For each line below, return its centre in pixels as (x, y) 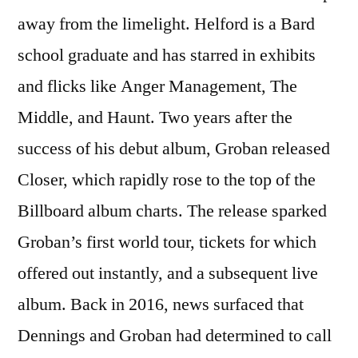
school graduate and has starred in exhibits (167, 55)
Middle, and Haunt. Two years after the (155, 117)
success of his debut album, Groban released (174, 148)
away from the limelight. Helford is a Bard (166, 24)
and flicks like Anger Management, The (157, 86)
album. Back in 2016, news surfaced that (161, 304)
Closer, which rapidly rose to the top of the (167, 179)
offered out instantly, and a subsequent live (168, 273)
